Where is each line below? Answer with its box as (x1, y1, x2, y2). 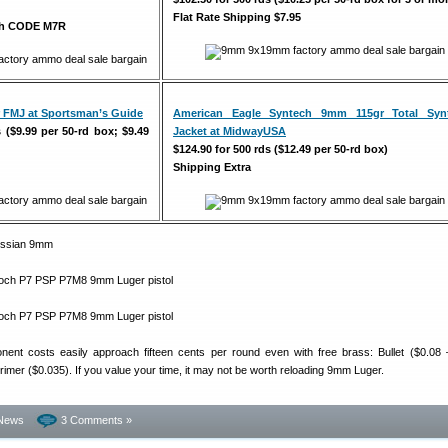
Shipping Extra (173, 161, 251, 173)
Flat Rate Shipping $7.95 (173, 11, 301, 23)
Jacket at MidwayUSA (173, 125, 286, 137)
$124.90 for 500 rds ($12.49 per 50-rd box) (173, 143, 388, 155)
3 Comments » (61, 414, 132, 426)
